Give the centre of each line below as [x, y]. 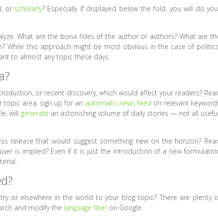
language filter [86, 208]
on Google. [125, 208]
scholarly [28, 9]
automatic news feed [118, 103]
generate [35, 113]
